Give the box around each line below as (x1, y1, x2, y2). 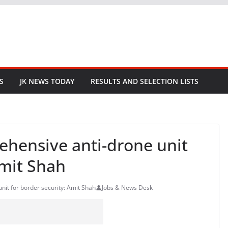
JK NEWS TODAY (20, 76, 74, 86)
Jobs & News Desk (102, 183, 153, 192)
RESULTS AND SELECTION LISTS (91, 76, 198, 86)
